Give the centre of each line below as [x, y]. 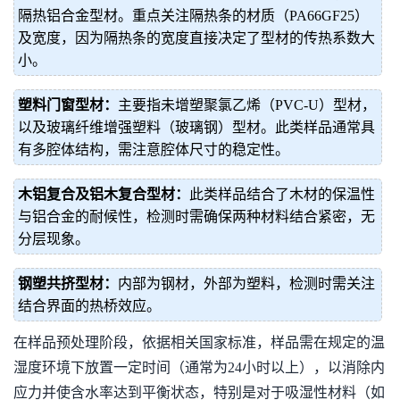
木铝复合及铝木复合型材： [104, 194]
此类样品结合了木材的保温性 [282, 194]
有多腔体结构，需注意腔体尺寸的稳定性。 [154, 150]
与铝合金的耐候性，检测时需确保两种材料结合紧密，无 [196, 217]
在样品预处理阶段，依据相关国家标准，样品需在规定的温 [199, 342]
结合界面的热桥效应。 [89, 306]
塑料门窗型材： [68, 105]
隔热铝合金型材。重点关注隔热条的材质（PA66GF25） [193, 16]
